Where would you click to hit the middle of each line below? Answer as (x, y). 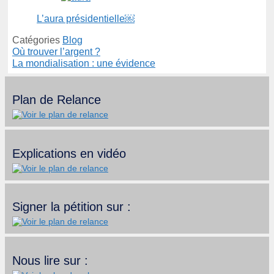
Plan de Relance (57, 100)
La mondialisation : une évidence (84, 63)
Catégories (37, 40)
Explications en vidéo (69, 153)
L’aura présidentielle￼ (86, 18)
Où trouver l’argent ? (56, 51)
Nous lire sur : (50, 261)
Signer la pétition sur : (72, 207)
